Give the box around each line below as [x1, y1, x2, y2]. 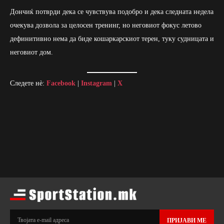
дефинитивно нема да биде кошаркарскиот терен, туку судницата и [10, 34, 214, 42]
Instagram [81, 79, 112, 87]
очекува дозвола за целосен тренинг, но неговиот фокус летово [10, 21, 201, 29]
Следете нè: [10, 79, 46, 87]
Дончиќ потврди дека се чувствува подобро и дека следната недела [10, 7, 213, 15]
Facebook [46, 79, 75, 87]
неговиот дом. [10, 48, 53, 56]
